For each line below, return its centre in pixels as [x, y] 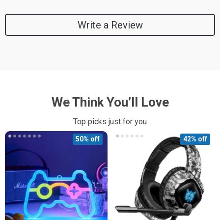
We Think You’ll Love [110, 102]
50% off [88, 139]
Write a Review [110, 25]
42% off [195, 139]
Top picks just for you [110, 122]
